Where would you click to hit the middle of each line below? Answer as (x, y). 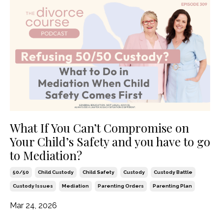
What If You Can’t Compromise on (99, 128)
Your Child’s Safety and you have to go (110, 142)
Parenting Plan (172, 186)
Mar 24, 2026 (33, 206)
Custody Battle (173, 172)
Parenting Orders (121, 186)
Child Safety (98, 172)
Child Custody (56, 172)
